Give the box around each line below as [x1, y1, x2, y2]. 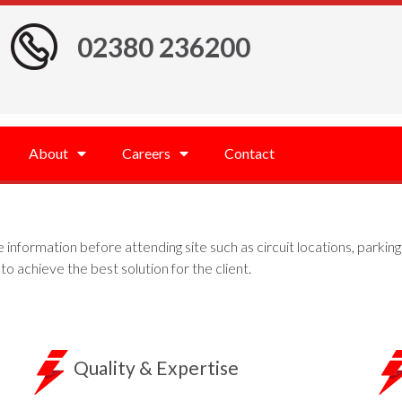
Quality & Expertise [74, 355, 240, 379]
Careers [122, 144, 170, 162]
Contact [224, 144, 275, 162]
